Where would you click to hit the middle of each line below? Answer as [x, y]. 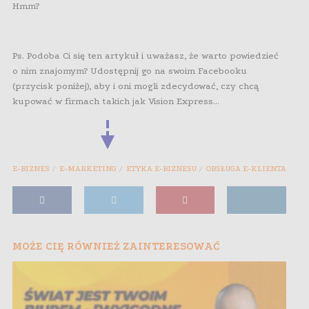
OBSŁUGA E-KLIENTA [246, 169]
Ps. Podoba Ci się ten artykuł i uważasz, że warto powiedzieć [146, 56]
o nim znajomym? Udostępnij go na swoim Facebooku [130, 71]
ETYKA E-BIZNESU [161, 169]
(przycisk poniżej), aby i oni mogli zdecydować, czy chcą [136, 86]
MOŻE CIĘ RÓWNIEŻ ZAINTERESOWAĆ [116, 247]
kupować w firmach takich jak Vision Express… [116, 101]
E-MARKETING [88, 169]
